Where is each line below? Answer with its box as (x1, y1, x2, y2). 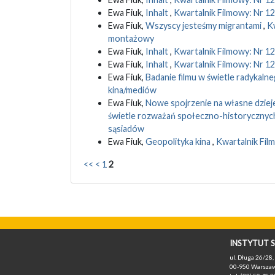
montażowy (107, 33, 154, 44)
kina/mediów (107, 85, 157, 96)
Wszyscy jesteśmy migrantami (145, 20, 263, 31)
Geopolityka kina (145, 136, 212, 147)
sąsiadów (107, 123, 144, 134)
